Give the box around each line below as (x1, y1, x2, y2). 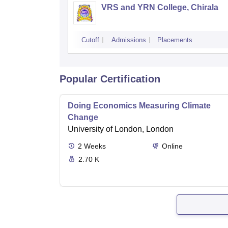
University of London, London (68, 125, 174, 134)
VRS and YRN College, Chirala (101, 3, 218, 12)
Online (161, 142, 183, 151)
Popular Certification (60, 73, 160, 85)
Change (68, 113, 98, 122)
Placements (157, 36, 192, 44)
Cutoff (81, 36, 99, 44)
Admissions (111, 36, 146, 44)
